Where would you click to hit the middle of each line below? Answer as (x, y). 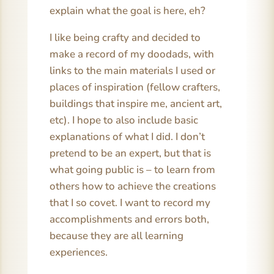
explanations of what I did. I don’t (127, 136)
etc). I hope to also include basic (124, 120)
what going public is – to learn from (132, 169)
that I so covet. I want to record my (130, 202)
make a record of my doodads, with (131, 54)
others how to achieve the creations (132, 186)
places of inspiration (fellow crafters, (135, 87)
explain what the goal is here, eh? (127, 10)
